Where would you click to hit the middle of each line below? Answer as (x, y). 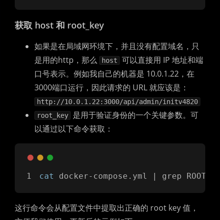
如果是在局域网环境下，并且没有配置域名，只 (117, 46)
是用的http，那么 (67, 60)
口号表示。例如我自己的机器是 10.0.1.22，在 (114, 74)
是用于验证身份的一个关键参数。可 (135, 115)
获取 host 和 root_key (59, 25)
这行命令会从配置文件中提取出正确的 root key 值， (107, 208)
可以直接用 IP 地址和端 (162, 60)
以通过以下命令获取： (74, 129)
